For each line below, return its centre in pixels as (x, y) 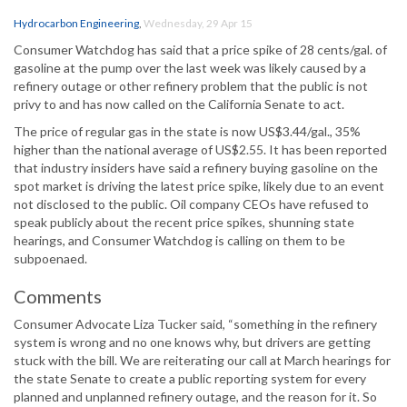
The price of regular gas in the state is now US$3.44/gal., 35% (187, 132)
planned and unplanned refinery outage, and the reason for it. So (195, 397)
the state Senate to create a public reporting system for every (190, 379)
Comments (58, 297)
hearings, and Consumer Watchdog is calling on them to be (179, 241)
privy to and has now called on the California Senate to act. (179, 104)
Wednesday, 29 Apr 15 (198, 24)
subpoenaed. (50, 259)
